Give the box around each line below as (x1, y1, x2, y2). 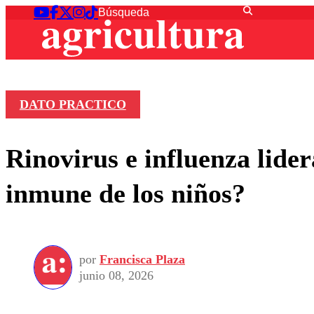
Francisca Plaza (100, 252, 185, 266)
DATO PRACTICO (19, 97, 126, 112)
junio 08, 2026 (79, 268, 153, 282)
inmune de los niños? (6, 178, 245, 208)
